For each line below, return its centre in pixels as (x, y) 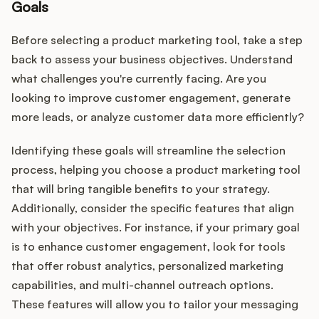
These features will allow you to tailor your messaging (155, 304)
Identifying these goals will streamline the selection (148, 151)
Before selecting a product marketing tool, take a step (157, 40)
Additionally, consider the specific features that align (153, 208)
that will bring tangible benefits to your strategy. (141, 189)
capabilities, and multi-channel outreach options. (142, 285)
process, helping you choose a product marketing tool (156, 170)
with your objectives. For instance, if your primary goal (156, 228)
